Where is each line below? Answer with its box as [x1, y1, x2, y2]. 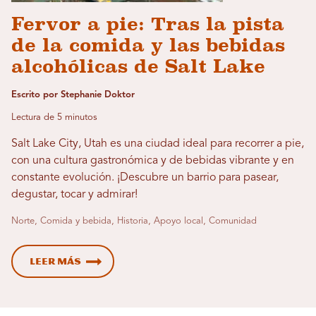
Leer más [30, 255, 81, 267]
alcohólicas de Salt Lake [11, 55, 265, 77]
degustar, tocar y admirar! [11, 188, 138, 200]
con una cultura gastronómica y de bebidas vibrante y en [11, 154, 294, 166]
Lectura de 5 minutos [11, 112, 97, 122]
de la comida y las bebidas [11, 34, 285, 56]
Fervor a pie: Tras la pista [11, 13, 284, 35]
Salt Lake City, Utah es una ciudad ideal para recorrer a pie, [11, 138, 304, 150]
